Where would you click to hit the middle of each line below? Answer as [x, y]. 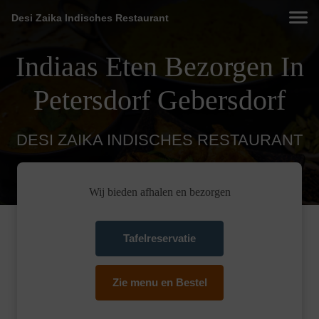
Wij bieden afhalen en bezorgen [159, 192]
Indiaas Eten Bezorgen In [159, 67]
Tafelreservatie [159, 239]
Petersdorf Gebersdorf [159, 100]
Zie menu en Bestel [159, 283]
